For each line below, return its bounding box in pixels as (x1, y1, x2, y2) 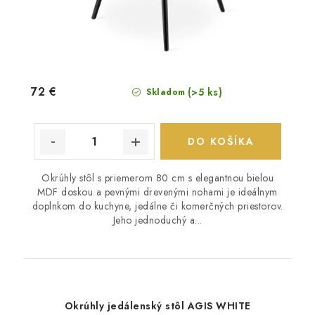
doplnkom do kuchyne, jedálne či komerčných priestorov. (32, 199, 283, 214)
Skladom (143, 86, 186, 99)
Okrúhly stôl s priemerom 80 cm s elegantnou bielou (41, 171, 274, 186)
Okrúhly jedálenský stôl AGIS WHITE (64, 299, 251, 314)
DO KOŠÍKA (187, 134, 255, 149)
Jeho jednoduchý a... (112, 213, 202, 228)
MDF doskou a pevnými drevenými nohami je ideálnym (37, 185, 278, 200)
